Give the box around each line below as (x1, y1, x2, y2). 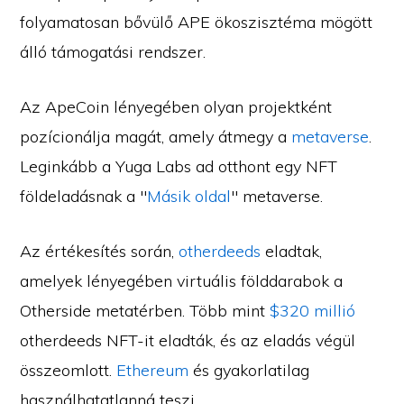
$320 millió (270, 300, 356, 321)
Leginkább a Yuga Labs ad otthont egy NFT (20, 156, 338, 177)
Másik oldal (147, 186, 232, 207)
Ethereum (116, 360, 189, 381)
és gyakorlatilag (188, 360, 310, 381)
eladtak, (261, 241, 323, 262)
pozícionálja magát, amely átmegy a (20, 126, 292, 147)
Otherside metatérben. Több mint (20, 300, 271, 321)
